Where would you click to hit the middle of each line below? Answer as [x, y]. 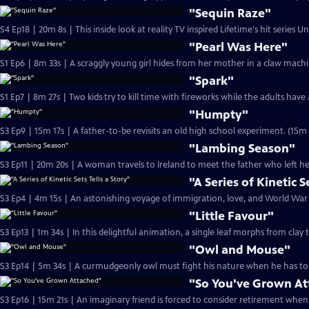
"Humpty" [219, 114]
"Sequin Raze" [230, 13]
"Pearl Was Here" [239, 47]
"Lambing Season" [242, 148]
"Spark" [212, 81]
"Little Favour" [232, 216]
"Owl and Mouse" [240, 250]
